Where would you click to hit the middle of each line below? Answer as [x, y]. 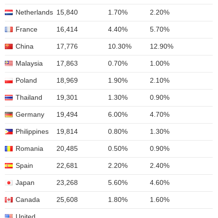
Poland [26, 81]
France [27, 29]
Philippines [32, 132]
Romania [29, 149]
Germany [30, 115]
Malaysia [29, 64]
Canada [28, 200]
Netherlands [34, 12]
